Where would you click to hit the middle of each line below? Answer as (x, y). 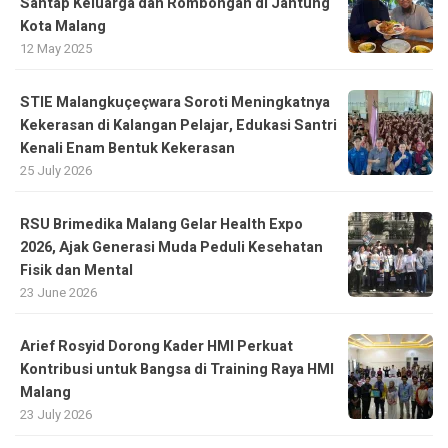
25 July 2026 (56, 170)
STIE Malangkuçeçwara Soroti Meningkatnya (175, 102)
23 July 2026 (56, 414)
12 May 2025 (56, 48)
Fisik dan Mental (76, 270)
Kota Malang (63, 26)
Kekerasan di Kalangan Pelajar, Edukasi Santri (178, 125)
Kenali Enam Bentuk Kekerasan (127, 148)
